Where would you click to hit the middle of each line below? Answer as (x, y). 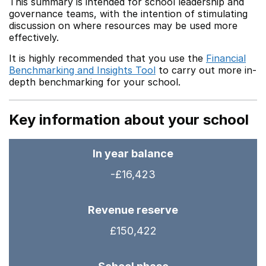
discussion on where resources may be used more (123, 26)
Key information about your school (129, 120)
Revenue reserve (133, 210)
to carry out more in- (206, 70)
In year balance (133, 153)
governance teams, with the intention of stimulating (128, 14)
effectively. (34, 37)
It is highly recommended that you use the (107, 58)
